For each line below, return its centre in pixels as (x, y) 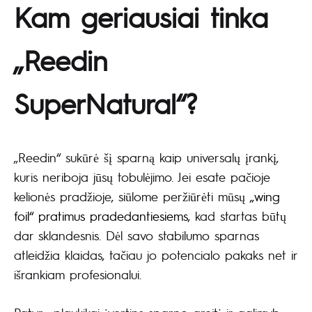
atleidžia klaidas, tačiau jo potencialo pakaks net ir (156, 254)
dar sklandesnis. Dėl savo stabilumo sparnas (136, 235)
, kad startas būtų (237, 215)
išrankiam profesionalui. (78, 274)
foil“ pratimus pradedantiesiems (101, 215)
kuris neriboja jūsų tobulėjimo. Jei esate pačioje (142, 176)
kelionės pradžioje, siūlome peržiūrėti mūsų (132, 196)
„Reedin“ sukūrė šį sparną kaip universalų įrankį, (146, 157)
